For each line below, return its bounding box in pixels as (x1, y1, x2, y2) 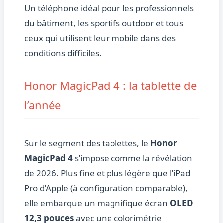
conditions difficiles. (24, 47, 102, 59)
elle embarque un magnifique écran (24, 197, 170, 209)
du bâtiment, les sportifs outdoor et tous (24, 17, 183, 29)
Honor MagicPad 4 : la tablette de (24, 78, 197, 93)
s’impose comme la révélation (72, 152, 192, 164)
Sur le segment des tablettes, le (24, 137, 150, 149)
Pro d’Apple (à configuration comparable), (24, 182, 188, 194)
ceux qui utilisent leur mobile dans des (24, 32, 176, 44)
